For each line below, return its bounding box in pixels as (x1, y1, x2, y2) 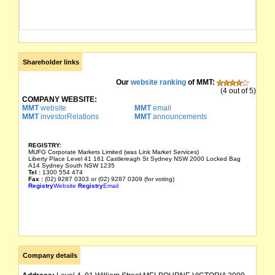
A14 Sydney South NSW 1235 (28, 161, 115, 169)
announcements (150, 112, 207, 121)
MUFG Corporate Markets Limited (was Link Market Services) (28, 148, 199, 155)
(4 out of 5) (220, 87, 256, 95)
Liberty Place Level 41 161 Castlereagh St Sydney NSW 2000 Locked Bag (28, 155, 241, 162)
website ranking (131, 78, 186, 87)
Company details (22, 252, 77, 259)
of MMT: (186, 78, 215, 87)
